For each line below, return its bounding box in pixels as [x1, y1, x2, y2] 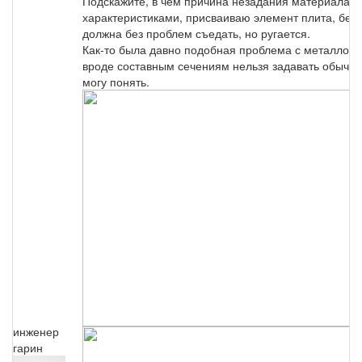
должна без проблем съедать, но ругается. [82, 24, 310, 41]
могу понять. [82, 73, 149, 90]
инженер [13, 322, 59, 339]
